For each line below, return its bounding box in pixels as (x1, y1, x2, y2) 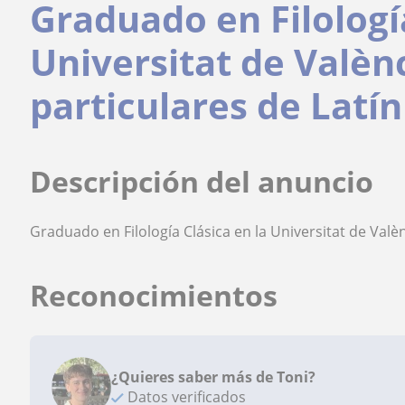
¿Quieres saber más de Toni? (111, 367, 316, 387)
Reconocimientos (30, 276, 278, 315)
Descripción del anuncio (30, 162, 374, 201)
